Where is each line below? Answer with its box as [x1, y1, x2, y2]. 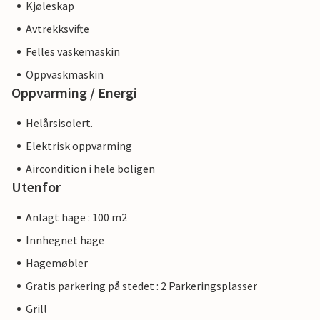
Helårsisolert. [26, 116, 93, 131]
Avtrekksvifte [26, 21, 89, 36]
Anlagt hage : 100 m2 [26, 210, 127, 225]
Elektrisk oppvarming [26, 139, 132, 154]
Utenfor [11, 178, 61, 196]
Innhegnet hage [26, 233, 104, 248]
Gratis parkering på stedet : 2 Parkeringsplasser [26, 279, 257, 294]
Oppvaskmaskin [26, 67, 104, 82]
